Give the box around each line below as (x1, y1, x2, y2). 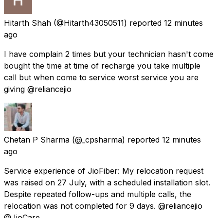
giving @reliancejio (4, 84, 72, 94)
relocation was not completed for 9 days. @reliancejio (4, 200, 202, 211)
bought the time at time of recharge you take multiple (4, 60, 200, 71)
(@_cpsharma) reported (72, 134, 160, 145)
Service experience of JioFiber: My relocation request (4, 165, 203, 176)
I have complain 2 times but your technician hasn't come (4, 49, 214, 59)
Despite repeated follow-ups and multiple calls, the (4, 189, 191, 199)
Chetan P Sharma (4, 134, 70, 145)
